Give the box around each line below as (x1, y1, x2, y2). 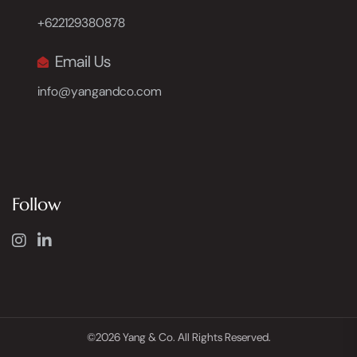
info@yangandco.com (37, 83, 162, 100)
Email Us (52, 51, 111, 73)
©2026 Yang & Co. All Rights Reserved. (86, 330, 271, 345)
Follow (12, 194, 61, 216)
